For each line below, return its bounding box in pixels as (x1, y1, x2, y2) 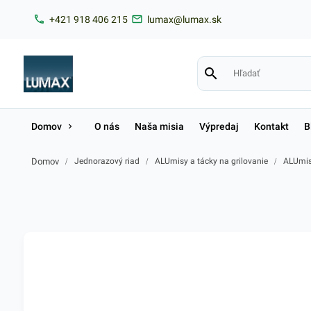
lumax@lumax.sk (147, 14, 222, 25)
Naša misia (134, 121, 184, 132)
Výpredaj (199, 121, 239, 132)
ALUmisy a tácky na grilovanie (154, 156, 268, 166)
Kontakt (253, 121, 289, 132)
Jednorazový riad (74, 156, 140, 166)
